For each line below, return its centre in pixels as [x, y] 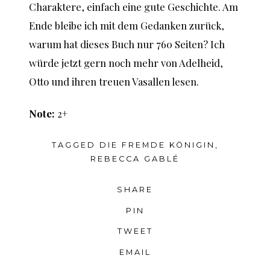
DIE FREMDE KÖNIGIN [157, 145]
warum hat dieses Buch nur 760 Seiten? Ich [127, 44]
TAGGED [75, 145]
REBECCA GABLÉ [135, 159]
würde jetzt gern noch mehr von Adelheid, [126, 62]
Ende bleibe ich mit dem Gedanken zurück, [127, 25]
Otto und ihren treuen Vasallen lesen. [114, 81]
